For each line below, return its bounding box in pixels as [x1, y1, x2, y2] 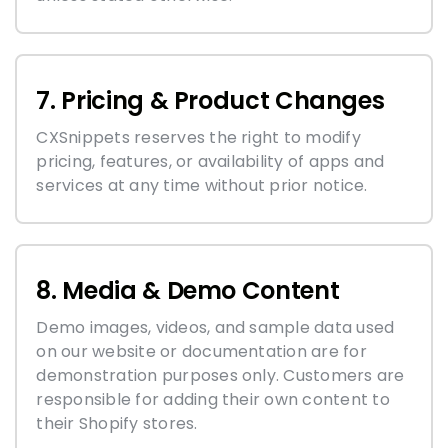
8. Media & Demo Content [36, 273, 340, 307]
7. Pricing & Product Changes [36, 83, 385, 117]
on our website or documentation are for [36, 339, 367, 363]
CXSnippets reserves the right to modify [36, 125, 361, 149]
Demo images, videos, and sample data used [36, 315, 395, 339]
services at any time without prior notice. [36, 173, 368, 197]
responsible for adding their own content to [36, 387, 390, 411]
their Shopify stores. [36, 411, 198, 435]
